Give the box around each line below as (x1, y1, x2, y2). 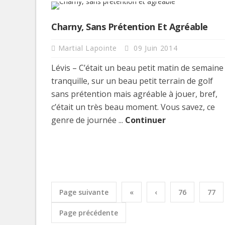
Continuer (125, 114, 166, 126)
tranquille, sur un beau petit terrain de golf (51, 75, 213, 86)
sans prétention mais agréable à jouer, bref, (51, 88, 217, 99)
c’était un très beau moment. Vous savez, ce (51, 101, 215, 113)
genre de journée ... (51, 114, 125, 126)
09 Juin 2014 (131, 43, 178, 53)
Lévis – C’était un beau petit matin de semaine (51, 62, 223, 73)
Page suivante (59, 187, 108, 197)
